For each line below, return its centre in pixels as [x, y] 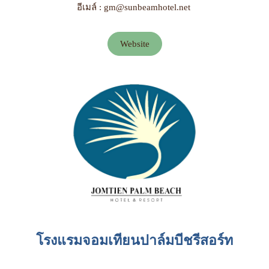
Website [134, 44]
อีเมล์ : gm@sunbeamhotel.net [134, 7]
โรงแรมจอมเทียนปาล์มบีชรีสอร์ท [134, 240]
